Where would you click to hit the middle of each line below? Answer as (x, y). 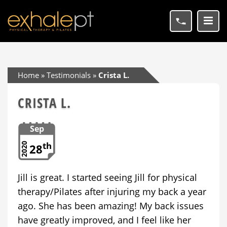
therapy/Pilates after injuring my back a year (112, 192)
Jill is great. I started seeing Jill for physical (107, 177)
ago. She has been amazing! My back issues (111, 206)
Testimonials (69, 75)
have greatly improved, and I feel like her (104, 220)
